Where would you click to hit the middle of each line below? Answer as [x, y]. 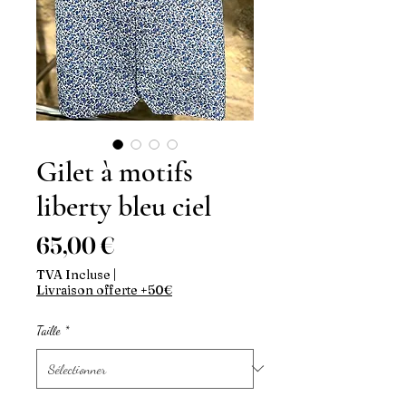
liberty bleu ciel [124, 206]
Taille [48, 330]
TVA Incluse [73, 274]
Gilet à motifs [115, 171]
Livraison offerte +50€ [104, 290]
